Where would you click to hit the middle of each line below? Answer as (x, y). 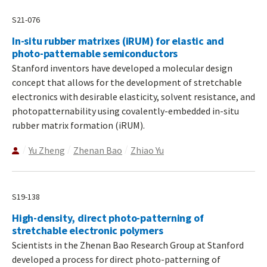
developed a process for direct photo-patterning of (116, 260)
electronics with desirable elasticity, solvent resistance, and (133, 97)
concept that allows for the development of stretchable (127, 83)
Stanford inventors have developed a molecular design (122, 68)
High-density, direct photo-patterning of (108, 218)
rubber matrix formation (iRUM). (78, 125)
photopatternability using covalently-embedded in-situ (125, 111)
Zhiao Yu (147, 150)
